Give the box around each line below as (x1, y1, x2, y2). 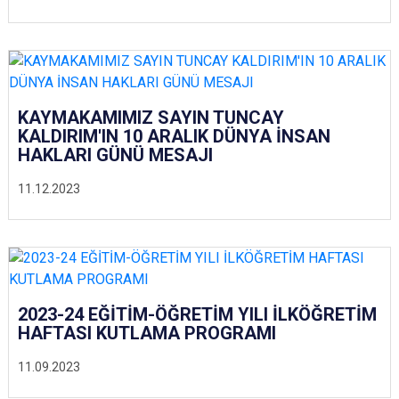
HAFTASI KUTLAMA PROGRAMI (18, 322, 276, 344)
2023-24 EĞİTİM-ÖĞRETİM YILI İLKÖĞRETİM (18, 304, 377, 325)
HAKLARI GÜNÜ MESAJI (18, 144, 213, 166)
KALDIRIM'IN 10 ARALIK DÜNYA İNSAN (18, 126, 330, 147)
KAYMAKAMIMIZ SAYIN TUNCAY (18, 107, 284, 128)
